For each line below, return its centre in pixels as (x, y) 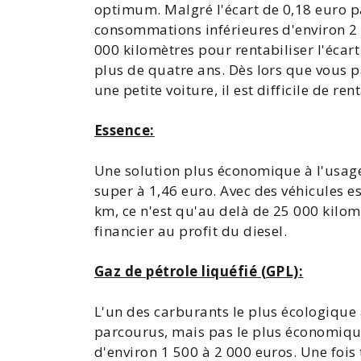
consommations (148, 29)
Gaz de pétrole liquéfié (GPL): (199, 271)
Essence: (124, 130)
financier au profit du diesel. (193, 231)
